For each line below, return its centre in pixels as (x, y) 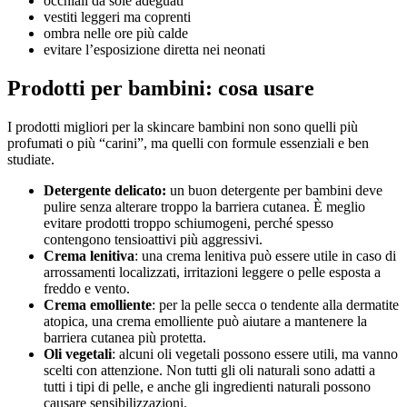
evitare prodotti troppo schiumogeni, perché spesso (189, 223)
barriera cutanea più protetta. (125, 337)
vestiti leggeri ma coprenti (117, 17)
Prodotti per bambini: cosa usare (161, 88)
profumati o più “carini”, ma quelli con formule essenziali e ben (188, 143)
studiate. (31, 159)
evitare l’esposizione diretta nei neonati (154, 50)
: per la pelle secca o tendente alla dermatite (275, 304)
